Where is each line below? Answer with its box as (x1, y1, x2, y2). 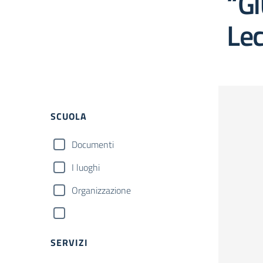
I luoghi (72, 160, 100, 174)
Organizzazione (72, 183, 131, 197)
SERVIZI (50, 235, 88, 249)
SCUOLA (50, 109, 87, 123)
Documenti (72, 137, 114, 151)
